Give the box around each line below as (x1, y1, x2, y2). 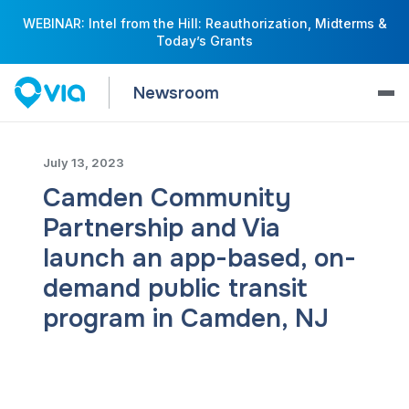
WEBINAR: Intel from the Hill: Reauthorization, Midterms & (22, 16, 387, 31)
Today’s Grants (156, 33, 253, 48)
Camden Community (42, 182, 291, 215)
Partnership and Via (42, 212, 280, 246)
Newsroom (132, 82, 219, 103)
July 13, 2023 (42, 155, 124, 171)
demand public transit (42, 272, 308, 306)
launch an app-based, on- (42, 242, 356, 276)
